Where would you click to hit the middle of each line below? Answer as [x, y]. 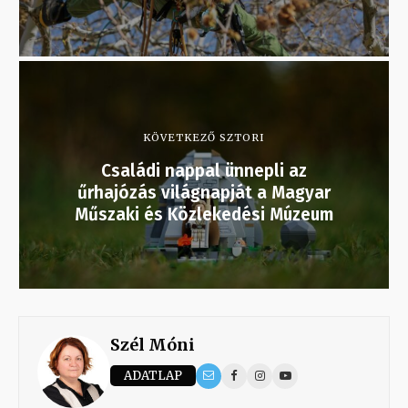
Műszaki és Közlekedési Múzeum [204, 214]
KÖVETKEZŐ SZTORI [204, 137]
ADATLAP [153, 376]
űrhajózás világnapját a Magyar [204, 192]
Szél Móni [153, 344]
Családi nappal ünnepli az [204, 170]
